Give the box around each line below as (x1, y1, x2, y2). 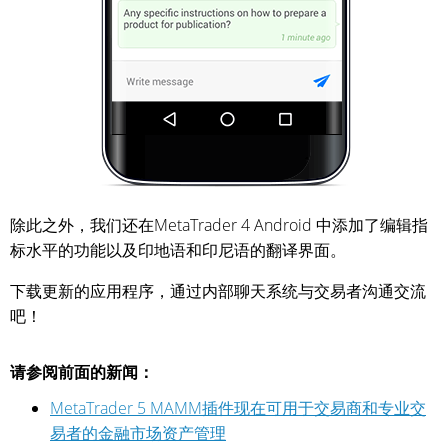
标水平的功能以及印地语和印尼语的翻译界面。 (10, 239, 346, 261)
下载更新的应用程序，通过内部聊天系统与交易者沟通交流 (10, 280, 426, 302)
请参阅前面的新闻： (10, 361, 154, 383)
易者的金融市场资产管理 (50, 422, 226, 444)
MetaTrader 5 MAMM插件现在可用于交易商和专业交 (50, 397, 426, 419)
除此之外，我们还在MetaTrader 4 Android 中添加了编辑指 (10, 214, 428, 236)
